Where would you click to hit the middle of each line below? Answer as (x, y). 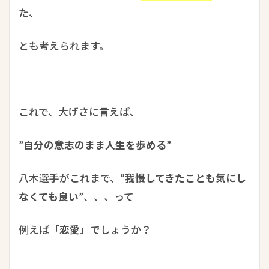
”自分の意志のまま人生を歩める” (95, 145)
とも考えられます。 (64, 46)
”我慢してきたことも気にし (183, 178)
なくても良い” (51, 196)
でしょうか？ (121, 229)
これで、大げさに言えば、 (79, 112)
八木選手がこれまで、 (69, 178)
